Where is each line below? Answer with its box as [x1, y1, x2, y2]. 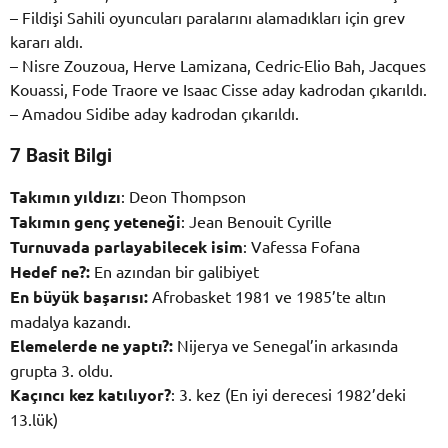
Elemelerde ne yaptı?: [10, 334, 173, 356]
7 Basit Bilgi [10, 144, 112, 167]
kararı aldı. [10, 30, 83, 51]
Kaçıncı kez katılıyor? [10, 383, 171, 405]
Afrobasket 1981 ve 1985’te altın [148, 285, 386, 306]
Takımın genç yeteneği [10, 210, 181, 232]
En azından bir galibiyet [90, 260, 259, 281]
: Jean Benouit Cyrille [181, 210, 332, 231]
